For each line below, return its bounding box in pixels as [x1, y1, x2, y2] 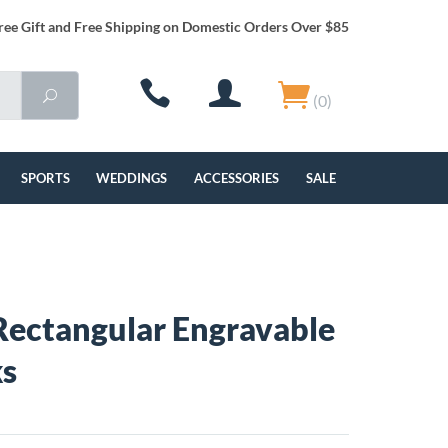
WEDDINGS [96, 170, 168, 186]
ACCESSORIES [194, 170, 280, 186]
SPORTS [20, 170, 70, 186]
